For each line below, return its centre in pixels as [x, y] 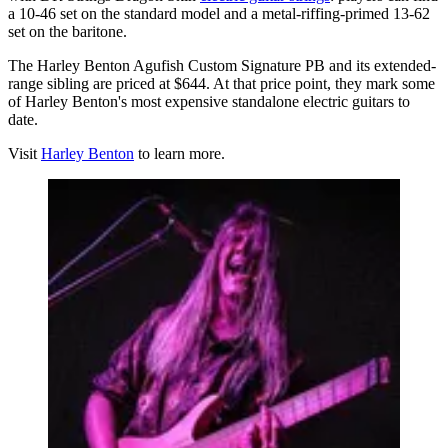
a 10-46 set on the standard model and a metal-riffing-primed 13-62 [219, 13]
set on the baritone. [67, 31]
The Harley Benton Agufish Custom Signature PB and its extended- [222, 65]
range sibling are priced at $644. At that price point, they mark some [221, 83]
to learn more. [179, 153]
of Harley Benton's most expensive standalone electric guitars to [209, 101]
